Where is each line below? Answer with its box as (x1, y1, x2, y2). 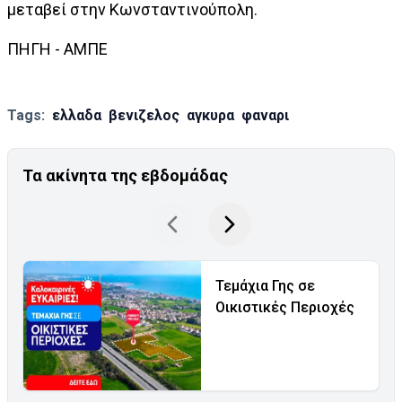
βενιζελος (109, 107, 179, 124)
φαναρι (241, 107, 289, 124)
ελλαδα (52, 107, 101, 124)
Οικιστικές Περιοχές (215, 299, 354, 316)
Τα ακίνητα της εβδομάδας (22, 166, 228, 185)
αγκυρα (187, 107, 234, 124)
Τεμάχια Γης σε (215, 277, 315, 294)
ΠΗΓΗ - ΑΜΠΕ (7, 39, 108, 58)
